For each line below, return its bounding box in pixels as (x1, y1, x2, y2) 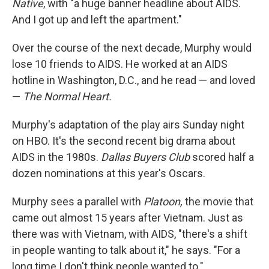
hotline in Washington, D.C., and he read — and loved (12, 74, 255, 87)
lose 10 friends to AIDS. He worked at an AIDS (12, 58, 228, 71)
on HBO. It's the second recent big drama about (12, 134, 235, 148)
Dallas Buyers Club (101, 151, 190, 164)
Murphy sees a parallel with (12, 195, 144, 208)
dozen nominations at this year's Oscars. (12, 167, 205, 180)
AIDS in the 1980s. (12, 151, 101, 164)
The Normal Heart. (23, 90, 112, 103)
